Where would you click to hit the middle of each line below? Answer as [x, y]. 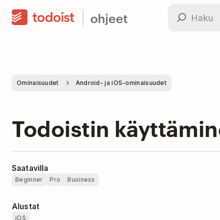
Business [81, 179]
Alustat [26, 206]
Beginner [29, 179]
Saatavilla [30, 168]
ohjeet [109, 17]
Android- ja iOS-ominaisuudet [121, 83]
